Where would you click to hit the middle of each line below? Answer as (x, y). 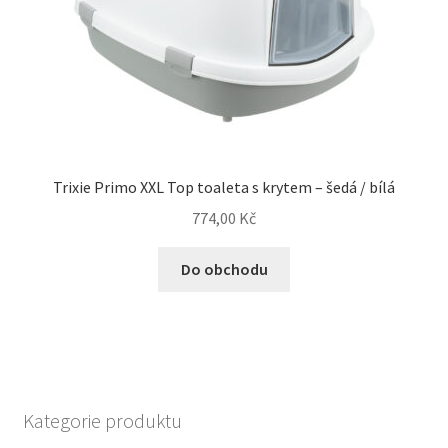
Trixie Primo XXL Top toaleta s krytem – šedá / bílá (224, 187)
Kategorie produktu (102, 421)
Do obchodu (224, 268)
